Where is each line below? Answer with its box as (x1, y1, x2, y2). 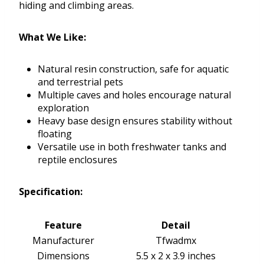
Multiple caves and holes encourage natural (38, 88, 231, 102)
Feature (44, 219, 82, 232)
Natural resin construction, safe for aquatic (38, 62, 229, 76)
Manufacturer (32, 234, 94, 247)
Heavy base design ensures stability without (38, 114, 232, 128)
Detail (161, 219, 190, 232)
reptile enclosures (38, 153, 117, 167)
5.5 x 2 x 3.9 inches (136, 249, 216, 263)
